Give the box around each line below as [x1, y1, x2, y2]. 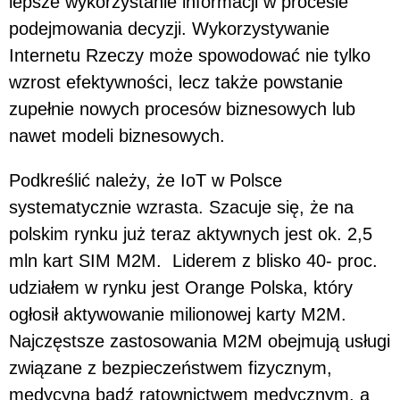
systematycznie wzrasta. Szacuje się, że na [9, 196, 354, 217]
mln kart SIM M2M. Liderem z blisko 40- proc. [9, 250, 378, 271]
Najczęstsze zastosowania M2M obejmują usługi [9, 330, 390, 351]
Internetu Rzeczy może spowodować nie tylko [9, 45, 371, 65]
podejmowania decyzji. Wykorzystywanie [9, 18, 329, 38]
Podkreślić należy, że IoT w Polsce [9, 170, 282, 190]
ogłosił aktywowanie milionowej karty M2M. [9, 304, 346, 324]
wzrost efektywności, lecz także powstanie [9, 71, 343, 92]
